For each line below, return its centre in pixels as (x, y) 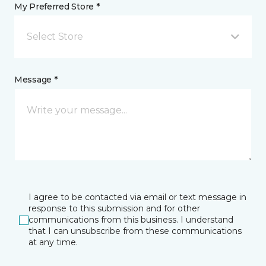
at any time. (53, 242)
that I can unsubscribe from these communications (135, 231)
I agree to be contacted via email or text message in (137, 197)
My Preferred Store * (57, 7)
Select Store (55, 37)
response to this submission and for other (114, 208)
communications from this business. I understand (131, 220)
